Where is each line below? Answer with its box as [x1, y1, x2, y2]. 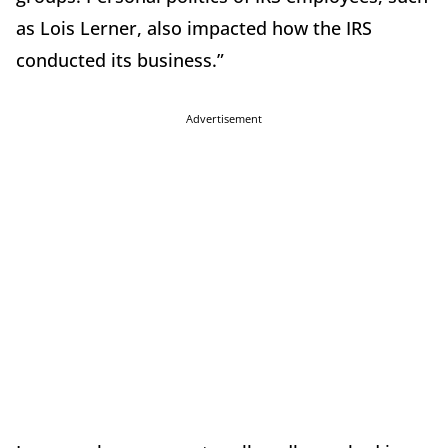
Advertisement [186, 111, 262, 127]
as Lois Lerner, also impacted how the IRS [16, 16, 372, 41]
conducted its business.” [16, 48, 224, 73]
